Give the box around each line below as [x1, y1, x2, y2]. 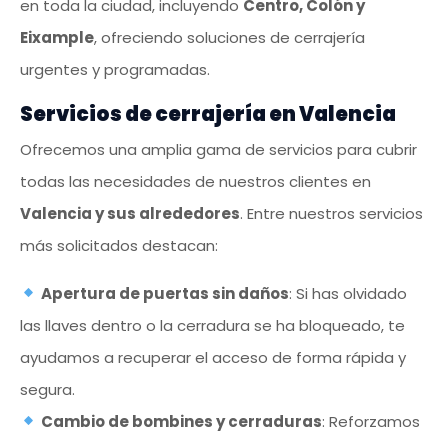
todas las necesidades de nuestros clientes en [20, 170, 371, 192]
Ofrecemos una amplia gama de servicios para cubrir [20, 138, 417, 160]
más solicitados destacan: [20, 234, 218, 256]
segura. [20, 378, 75, 400]
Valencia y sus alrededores [20, 202, 240, 224]
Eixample [20, 26, 94, 48]
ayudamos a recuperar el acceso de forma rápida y [20, 346, 406, 368]
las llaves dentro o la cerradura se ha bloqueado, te [20, 314, 405, 336]
